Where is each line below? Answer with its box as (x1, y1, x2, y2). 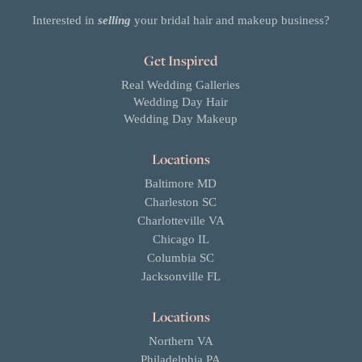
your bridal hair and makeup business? (133, 14, 330, 27)
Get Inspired (144, 51, 218, 70)
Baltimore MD (145, 177, 217, 191)
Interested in (32, 14, 98, 27)
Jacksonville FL (141, 270, 221, 284)
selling (97, 14, 134, 27)
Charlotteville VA (137, 214, 225, 228)
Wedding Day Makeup (124, 112, 238, 126)
